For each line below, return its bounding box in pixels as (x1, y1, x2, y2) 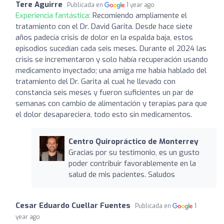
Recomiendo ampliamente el (92, 10, 187, 20)
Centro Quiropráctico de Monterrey (68, 136, 198, 146)
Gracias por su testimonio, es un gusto (68, 147, 199, 157)
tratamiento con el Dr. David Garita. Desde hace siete (15, 21, 192, 31)
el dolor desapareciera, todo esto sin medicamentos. (15, 109, 192, 119)
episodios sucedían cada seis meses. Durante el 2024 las (15, 43, 206, 53)
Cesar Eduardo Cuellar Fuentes (15, 200, 130, 210)
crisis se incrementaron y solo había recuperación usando (15, 54, 208, 64)
